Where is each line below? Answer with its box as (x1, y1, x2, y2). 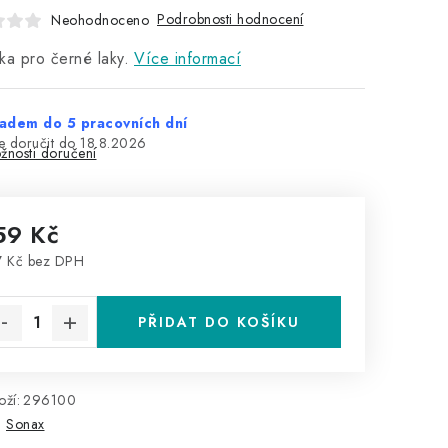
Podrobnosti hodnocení (157, 9, 304, 29)
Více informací (134, 47, 241, 70)
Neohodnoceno (51, 9, 149, 30)
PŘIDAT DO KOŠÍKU (138, 312, 300, 332)
